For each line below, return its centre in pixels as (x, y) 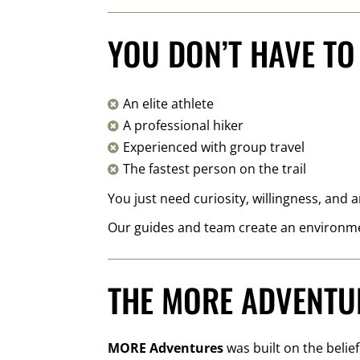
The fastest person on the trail (215, 169)
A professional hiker (184, 126)
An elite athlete (169, 104)
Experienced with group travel (214, 147)
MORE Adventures (166, 348)
